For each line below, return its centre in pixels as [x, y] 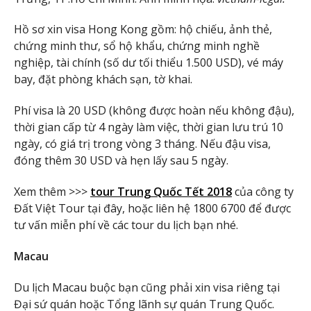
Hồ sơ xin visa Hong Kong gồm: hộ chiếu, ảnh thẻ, [143, 30]
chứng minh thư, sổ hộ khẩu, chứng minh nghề [137, 46]
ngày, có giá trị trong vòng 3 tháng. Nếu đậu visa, [142, 144]
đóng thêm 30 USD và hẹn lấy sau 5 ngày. [121, 161]
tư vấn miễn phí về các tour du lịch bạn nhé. [126, 225]
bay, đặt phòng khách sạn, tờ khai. [103, 79]
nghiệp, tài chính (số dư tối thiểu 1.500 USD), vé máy [149, 63]
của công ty [263, 191]
